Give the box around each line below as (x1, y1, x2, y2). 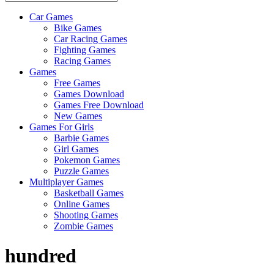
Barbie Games (54, 132, 109, 143)
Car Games (29, 11, 73, 22)
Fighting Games (54, 44, 116, 55)
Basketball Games (54, 187, 124, 198)
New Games (54, 110, 102, 121)
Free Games (54, 77, 100, 88)
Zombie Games (54, 220, 113, 231)
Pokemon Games (54, 154, 120, 165)
